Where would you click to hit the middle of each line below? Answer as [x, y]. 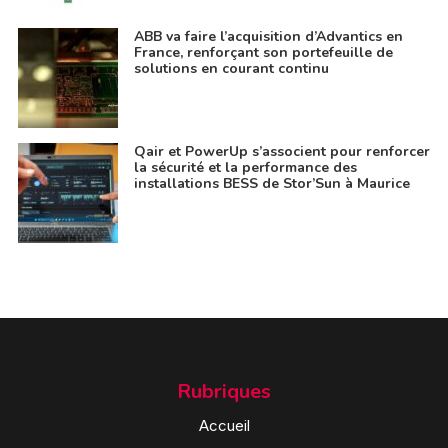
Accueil [224, 426]
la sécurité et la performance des [245, 168]
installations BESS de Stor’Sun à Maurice [271, 184]
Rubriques [224, 392]
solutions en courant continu [231, 69]
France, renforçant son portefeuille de [263, 53]
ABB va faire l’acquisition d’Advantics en [268, 37]
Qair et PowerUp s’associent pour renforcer [281, 152]
